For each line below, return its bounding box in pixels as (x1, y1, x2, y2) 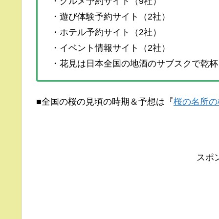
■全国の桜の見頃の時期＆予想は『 (36, 96, 174, 107)
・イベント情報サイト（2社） (51, 43, 170, 53)
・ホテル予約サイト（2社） (51, 27, 161, 37)
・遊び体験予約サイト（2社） (51, 11, 170, 22)
